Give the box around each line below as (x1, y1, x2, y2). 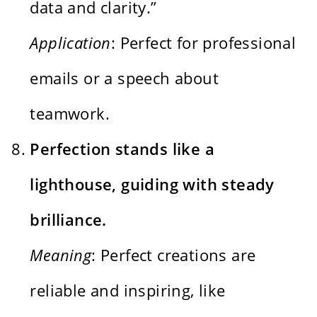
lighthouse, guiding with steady (30, 173, 275, 195)
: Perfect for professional (110, 31, 296, 53)
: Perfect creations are (91, 243, 256, 265)
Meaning (30, 243, 92, 265)
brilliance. (30, 208, 107, 230)
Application (30, 31, 111, 53)
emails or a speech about (30, 67, 219, 88)
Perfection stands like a (30, 137, 215, 159)
